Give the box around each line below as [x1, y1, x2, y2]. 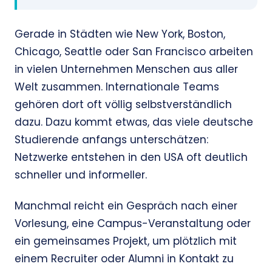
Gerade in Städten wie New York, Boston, [15, 27, 225, 42]
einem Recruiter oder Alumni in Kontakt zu [15, 251, 234, 267]
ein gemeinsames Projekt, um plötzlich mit [15, 234, 237, 249]
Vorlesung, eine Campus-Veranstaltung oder [15, 216, 251, 231]
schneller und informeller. [15, 168, 147, 183]
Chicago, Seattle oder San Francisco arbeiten [15, 44, 253, 59]
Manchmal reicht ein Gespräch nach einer [15, 199, 237, 214]
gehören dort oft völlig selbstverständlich [15, 97, 232, 112]
